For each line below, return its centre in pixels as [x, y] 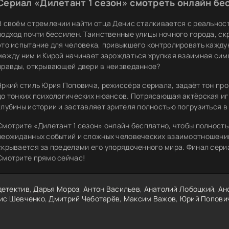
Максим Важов [150, 199]
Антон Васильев [112, 189]
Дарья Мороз [56, 189]
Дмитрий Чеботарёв [84, 199]
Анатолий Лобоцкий [179, 189]
